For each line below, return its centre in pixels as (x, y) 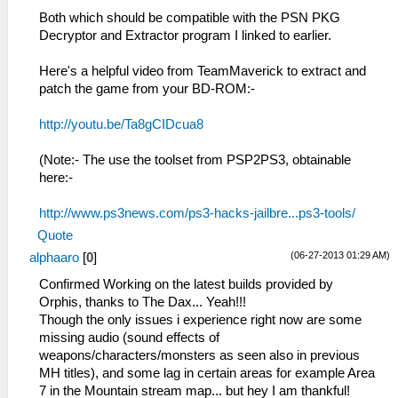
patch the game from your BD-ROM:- (147, 89)
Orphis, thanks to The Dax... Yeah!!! (143, 302)
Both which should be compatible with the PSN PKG (190, 18)
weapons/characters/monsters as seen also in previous (199, 356)
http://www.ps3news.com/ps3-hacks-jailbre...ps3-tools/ (197, 214)
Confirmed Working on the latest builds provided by (186, 285)
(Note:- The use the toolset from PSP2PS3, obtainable (195, 160)
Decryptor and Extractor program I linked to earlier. (185, 36)
